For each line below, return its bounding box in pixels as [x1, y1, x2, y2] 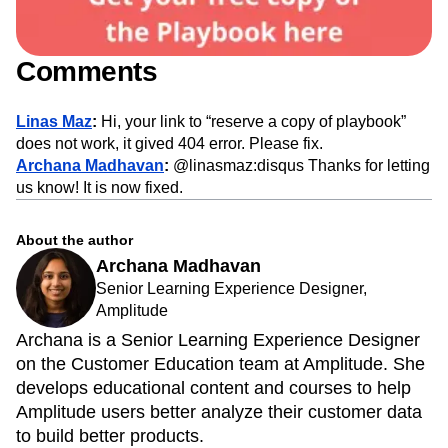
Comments [16, 56, 157, 88]
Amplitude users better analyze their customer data [16, 402, 422, 423]
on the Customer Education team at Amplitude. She [16, 354, 425, 375]
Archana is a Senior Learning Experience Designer [16, 330, 420, 351]
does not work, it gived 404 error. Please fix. [16, 135, 323, 153]
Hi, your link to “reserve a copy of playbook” [97, 113, 406, 131]
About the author [16, 232, 133, 249]
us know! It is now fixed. [16, 179, 183, 197]
